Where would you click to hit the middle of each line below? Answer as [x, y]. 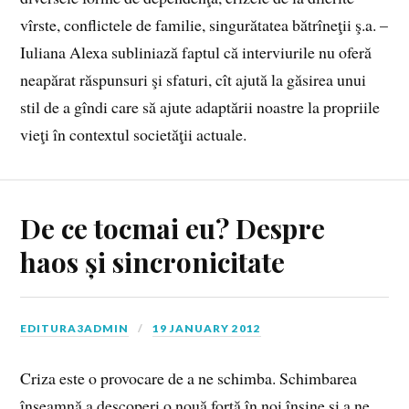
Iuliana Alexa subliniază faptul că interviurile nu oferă [196, 52]
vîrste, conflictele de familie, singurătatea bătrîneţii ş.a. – [204, 25]
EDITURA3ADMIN [75, 329]
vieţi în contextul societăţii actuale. [134, 135]
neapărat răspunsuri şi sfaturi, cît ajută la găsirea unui [194, 80]
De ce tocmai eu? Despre [173, 228]
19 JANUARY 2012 [207, 329]
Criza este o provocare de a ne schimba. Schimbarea [189, 378]
